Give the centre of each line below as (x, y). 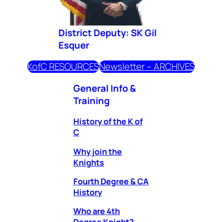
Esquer (74, 45)
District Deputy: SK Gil (108, 32)
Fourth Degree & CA (111, 181)
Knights (89, 162)
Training (91, 100)
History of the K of (108, 122)
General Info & (105, 88)
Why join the (98, 151)
